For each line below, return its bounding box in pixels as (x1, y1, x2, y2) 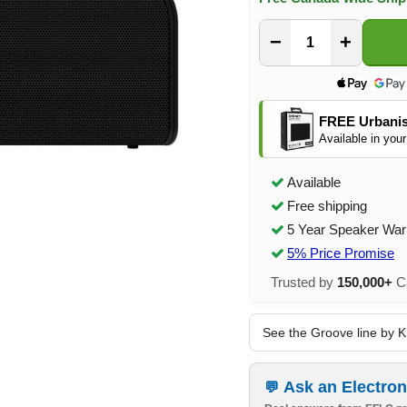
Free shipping (287, 198, 367, 213)
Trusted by (271, 274, 337, 290)
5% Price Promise (287, 245, 394, 261)
